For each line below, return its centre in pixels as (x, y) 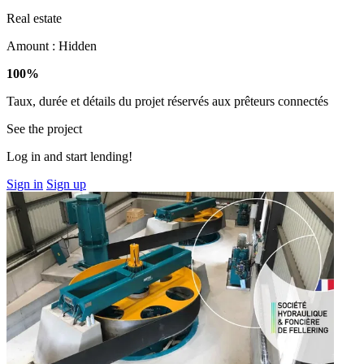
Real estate (34, 18)
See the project (44, 128)
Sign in (25, 184)
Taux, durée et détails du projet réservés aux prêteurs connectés (167, 101)
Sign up (66, 184)
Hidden (78, 45)
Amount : (32, 45)
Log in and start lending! (69, 156)
